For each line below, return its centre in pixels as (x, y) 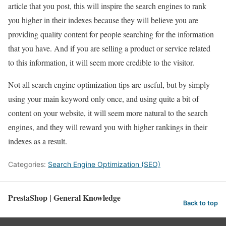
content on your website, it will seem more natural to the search (108, 113)
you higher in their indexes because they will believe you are (103, 20)
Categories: (28, 164)
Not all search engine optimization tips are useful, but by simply (109, 84)
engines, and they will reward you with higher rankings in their (108, 127)
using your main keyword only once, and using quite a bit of (103, 99)
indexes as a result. (38, 141)
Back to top (201, 203)
